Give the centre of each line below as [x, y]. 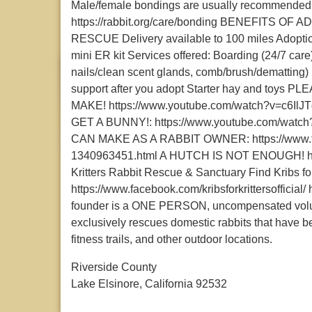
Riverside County [114, 267]
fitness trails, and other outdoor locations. [172, 239]
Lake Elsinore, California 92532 [149, 284]
